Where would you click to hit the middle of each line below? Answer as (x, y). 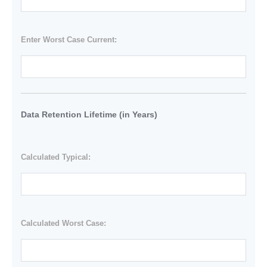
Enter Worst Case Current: (69, 39)
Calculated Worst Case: (63, 223)
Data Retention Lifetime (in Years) (89, 114)
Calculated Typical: (55, 157)
